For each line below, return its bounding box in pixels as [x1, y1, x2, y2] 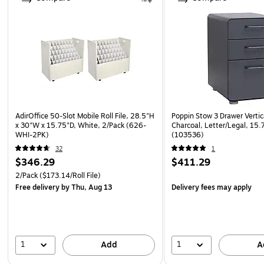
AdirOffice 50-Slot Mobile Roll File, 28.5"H [15, 110, 154, 121]
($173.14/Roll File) [38, 170, 101, 181]
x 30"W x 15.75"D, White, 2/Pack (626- [15, 120, 146, 131]
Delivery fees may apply [171, 181, 252, 193]
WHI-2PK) [15, 129, 49, 140]
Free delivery [15, 181, 60, 193]
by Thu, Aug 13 [60, 181, 112, 193]
